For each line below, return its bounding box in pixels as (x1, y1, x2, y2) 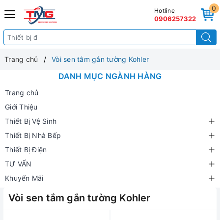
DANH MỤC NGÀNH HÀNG (58, 71, 162, 81)
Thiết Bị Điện (5, 145, 47, 154)
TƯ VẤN (5, 160, 32, 168)
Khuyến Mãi (5, 174, 44, 182)
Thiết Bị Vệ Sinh (5, 117, 56, 125)
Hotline (154, 7, 175, 14)
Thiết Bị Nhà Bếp (5, 131, 61, 139)
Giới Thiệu (5, 103, 38, 111)
